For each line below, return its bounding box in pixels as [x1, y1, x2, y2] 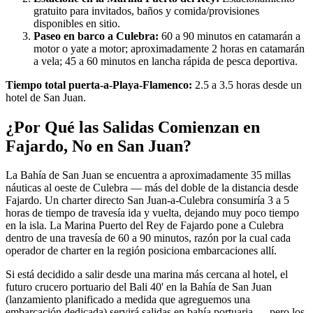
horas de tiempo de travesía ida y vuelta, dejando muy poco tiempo [6, 207, 299, 219]
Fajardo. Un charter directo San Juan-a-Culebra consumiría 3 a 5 [6, 194, 289, 207]
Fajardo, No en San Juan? [6, 136, 191, 155]
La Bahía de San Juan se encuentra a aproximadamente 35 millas [6, 169, 291, 182]
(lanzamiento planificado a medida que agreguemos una [6, 293, 250, 306]
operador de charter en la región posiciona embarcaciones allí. [6, 245, 277, 257]
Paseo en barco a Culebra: [34, 29, 159, 42]
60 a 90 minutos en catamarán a [159, 29, 300, 42]
